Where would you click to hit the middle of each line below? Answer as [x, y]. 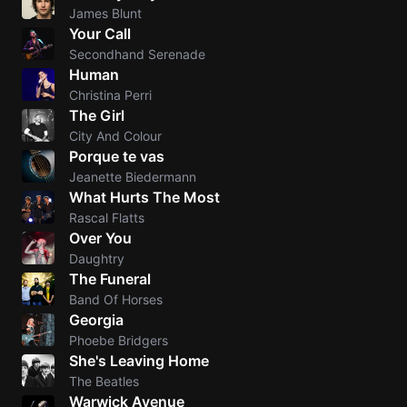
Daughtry [97, 258]
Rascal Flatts [107, 218]
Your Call [100, 34]
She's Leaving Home [139, 361]
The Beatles [104, 381]
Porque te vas [117, 156]
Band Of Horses [116, 299]
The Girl [97, 115]
